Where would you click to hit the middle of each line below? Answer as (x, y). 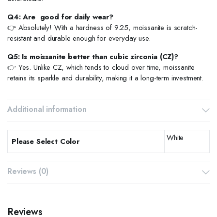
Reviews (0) (28, 171)
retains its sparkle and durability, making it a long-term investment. (105, 78)
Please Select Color (46, 141)
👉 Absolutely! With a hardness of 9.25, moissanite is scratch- (103, 28)
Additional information (47, 109)
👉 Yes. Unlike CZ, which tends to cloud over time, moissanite (101, 67)
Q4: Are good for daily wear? (60, 17)
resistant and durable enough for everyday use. (79, 38)
